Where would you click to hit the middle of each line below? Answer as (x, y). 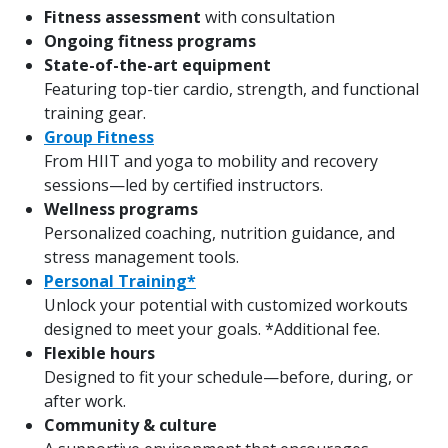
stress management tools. (141, 257)
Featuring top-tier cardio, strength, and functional (231, 89)
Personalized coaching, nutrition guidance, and (219, 233)
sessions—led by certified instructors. (183, 185)
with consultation (268, 17)
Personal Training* (120, 281)
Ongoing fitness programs (150, 41)
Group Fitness (99, 137)
